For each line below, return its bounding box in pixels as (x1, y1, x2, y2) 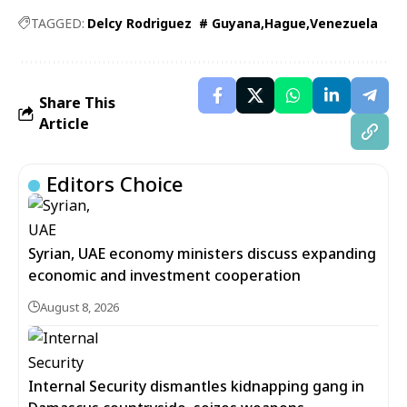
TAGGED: (31, 15, 84, 32)
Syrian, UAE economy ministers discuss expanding (28, 243, 376, 263)
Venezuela (310, 15, 378, 32)
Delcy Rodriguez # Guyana (87, 15, 261, 32)
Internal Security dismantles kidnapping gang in (28, 376, 364, 396)
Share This (39, 93, 115, 113)
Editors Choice (46, 170, 184, 197)
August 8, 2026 (40, 299, 119, 315)
